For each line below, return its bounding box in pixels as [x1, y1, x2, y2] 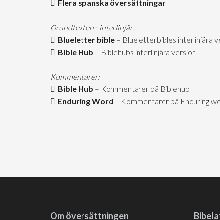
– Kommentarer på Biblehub [93, 84, 190, 93]
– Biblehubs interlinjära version [93, 47, 196, 56]
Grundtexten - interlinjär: [50, 23, 135, 32]
